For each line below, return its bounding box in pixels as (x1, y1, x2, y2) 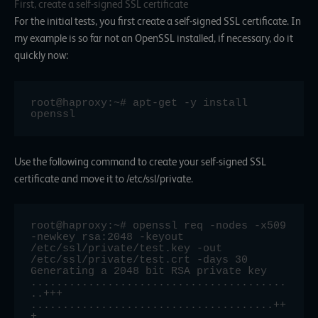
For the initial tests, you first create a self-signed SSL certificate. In (14, 16, 301, 28)
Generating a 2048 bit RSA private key (31, 265, 268, 278)
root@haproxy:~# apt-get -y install (31, 97, 248, 109)
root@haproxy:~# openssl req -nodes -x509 (31, 220, 287, 232)
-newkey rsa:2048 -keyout (31, 231, 185, 243)
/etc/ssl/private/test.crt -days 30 (31, 254, 248, 266)
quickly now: (14, 50, 68, 62)
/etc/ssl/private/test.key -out (31, 243, 223, 255)
